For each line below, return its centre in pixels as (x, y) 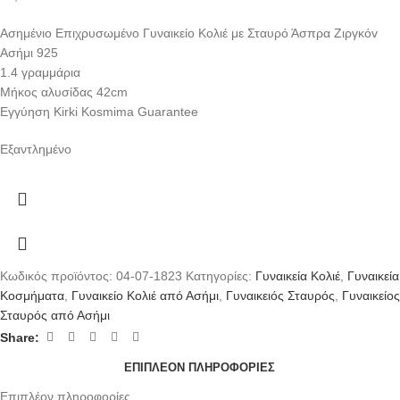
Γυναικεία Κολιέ (298, 276)
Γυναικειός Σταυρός (280, 296)
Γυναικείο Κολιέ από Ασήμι (145, 296)
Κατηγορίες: (219, 276)
